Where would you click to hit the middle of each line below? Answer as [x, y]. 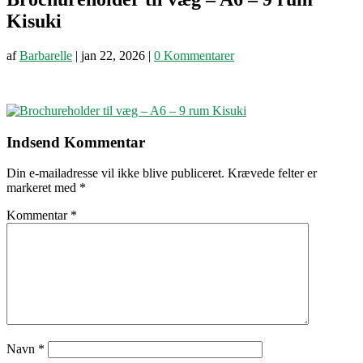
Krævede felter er [272, 173]
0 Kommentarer [194, 55]
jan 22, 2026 [113, 55]
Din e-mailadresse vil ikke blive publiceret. [115, 173]
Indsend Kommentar [76, 142]
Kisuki [34, 21]
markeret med [43, 188]
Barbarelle [46, 55]
